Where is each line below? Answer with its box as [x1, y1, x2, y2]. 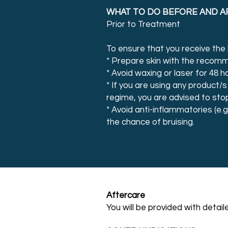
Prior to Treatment [106, 20, 180, 29]
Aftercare [106, 191, 145, 200]
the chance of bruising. [106, 118, 194, 127]
